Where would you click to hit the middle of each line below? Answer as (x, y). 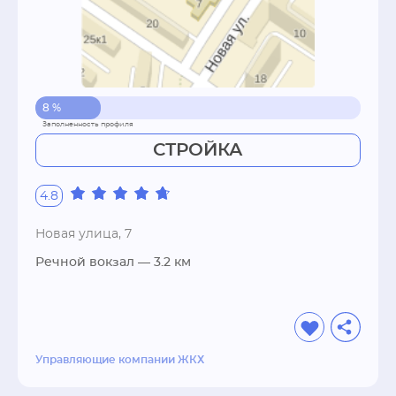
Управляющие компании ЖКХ (120, 360)
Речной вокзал (85, 263)
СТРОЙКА (198, 150)
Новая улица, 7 (84, 234)
